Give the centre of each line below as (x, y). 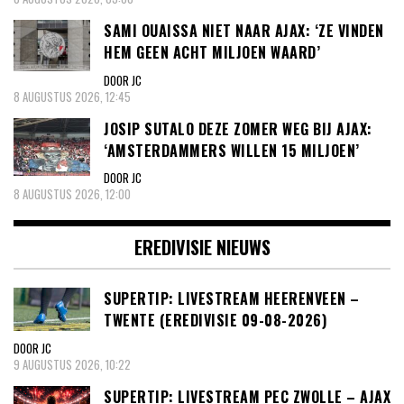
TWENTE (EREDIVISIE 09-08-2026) (215, 321)
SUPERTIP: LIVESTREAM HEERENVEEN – (232, 299)
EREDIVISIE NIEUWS (202, 248)
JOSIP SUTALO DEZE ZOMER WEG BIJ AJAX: (238, 129)
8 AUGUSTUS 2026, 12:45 (72, 96)
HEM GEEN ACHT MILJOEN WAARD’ (212, 53)
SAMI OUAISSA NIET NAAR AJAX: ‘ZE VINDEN (244, 31)
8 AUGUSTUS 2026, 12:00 (72, 194)
